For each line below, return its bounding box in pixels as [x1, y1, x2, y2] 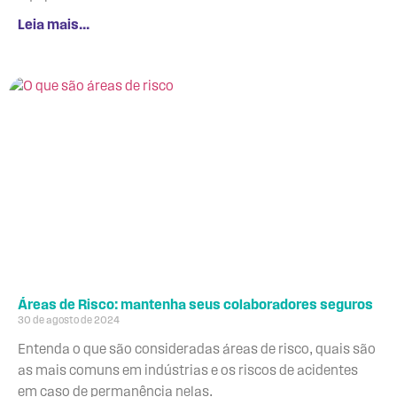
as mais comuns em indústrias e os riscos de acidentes [18, 363, 358, 378]
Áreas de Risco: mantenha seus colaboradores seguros [18, 298, 373, 313]
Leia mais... [18, 18, 90, 33]
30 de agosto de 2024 [18, 315, 120, 326]
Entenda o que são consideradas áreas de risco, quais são [18, 342, 376, 357]
